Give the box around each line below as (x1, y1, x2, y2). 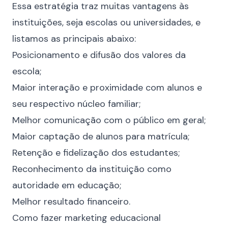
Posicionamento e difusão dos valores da (12, 49, 186, 61)
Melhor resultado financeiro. (12, 195, 130, 208)
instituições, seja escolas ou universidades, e (12, 16, 201, 28)
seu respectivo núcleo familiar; (12, 98, 140, 110)
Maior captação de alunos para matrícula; (12, 130, 189, 142)
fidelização (63, 147, 109, 159)
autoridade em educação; (12, 179, 121, 191)
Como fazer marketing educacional (12, 212, 161, 224)
